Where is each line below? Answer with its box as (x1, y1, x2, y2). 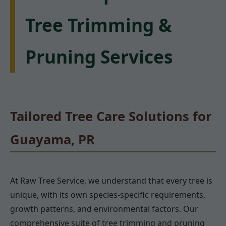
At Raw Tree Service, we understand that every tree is (10, 175, 212, 186)
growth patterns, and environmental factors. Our (10, 203, 198, 214)
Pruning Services (25, 44, 173, 69)
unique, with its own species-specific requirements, (10, 189, 205, 200)
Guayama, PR (10, 131, 95, 149)
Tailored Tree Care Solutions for (10, 107, 212, 126)
